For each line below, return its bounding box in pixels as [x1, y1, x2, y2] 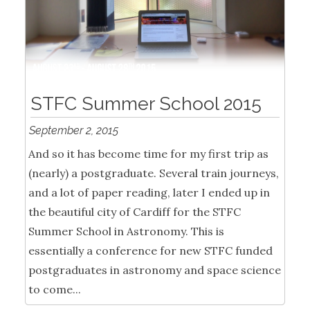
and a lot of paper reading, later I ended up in [28, 185, 270, 200]
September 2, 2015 [29, 124, 119, 138]
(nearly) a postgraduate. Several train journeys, [28, 166, 279, 181]
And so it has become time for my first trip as [28, 147, 268, 161]
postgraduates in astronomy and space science [28, 263, 281, 277]
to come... [28, 282, 81, 297]
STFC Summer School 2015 [30, 93, 262, 115]
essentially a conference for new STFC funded [28, 244, 273, 258]
